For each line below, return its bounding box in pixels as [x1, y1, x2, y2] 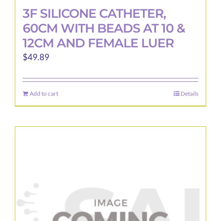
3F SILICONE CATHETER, [23, 6, 166, 21]
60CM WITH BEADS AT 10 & [23, 21, 185, 36]
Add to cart [30, 90, 58, 97]
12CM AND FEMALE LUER [23, 36, 174, 50]
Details [181, 90, 198, 97]
